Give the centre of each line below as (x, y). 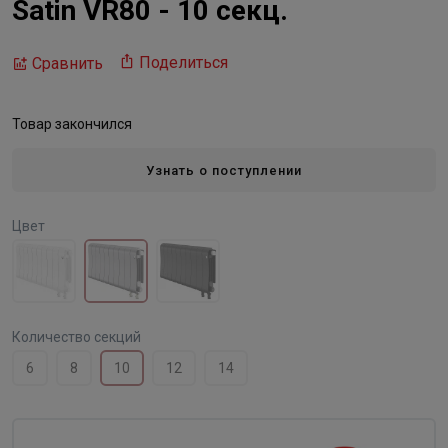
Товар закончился (72, 124)
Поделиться (183, 62)
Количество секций (76, 337)
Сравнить (67, 63)
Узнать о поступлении (224, 170)
